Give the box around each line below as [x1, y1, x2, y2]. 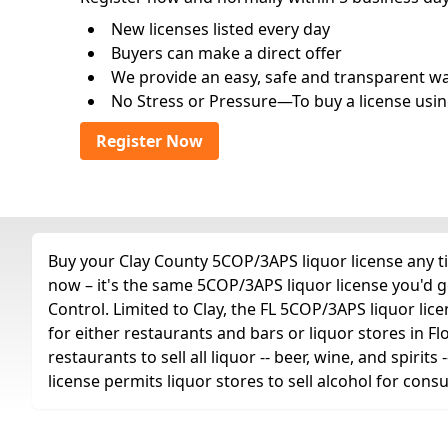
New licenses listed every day [111, 18, 330, 40]
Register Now [96, 130, 203, 152]
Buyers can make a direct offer [111, 42, 342, 64]
